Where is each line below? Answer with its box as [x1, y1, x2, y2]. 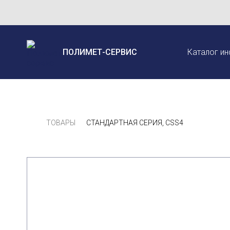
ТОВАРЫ [46, 119, 75, 127]
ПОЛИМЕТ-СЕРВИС [63, 47, 137, 57]
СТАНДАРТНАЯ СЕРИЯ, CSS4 [86, 119, 183, 127]
